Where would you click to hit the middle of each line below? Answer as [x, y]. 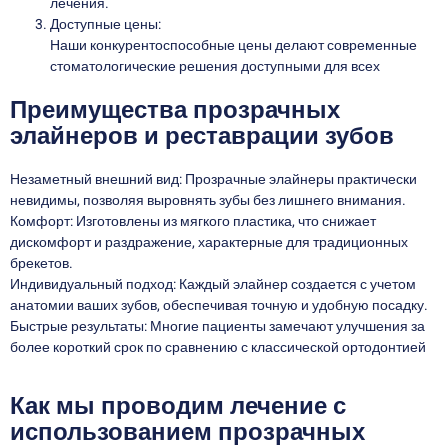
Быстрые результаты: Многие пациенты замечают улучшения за [217, 327]
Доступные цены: [105, 25]
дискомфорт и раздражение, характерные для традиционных [209, 243]
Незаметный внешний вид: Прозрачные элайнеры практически [213, 180]
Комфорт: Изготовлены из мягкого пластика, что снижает [193, 222]
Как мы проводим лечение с [178, 405]
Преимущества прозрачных [175, 110]
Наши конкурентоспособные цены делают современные [233, 46]
